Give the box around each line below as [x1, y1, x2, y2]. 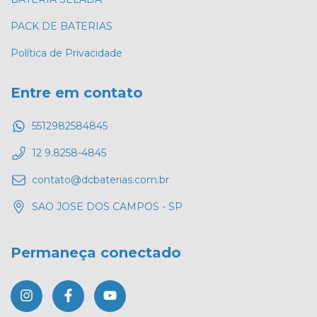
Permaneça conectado [11, 244, 181, 262]
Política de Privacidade [11, 46, 122, 59]
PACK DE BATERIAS [11, 19, 113, 33]
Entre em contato [11, 83, 143, 101]
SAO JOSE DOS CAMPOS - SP [32, 200, 183, 214]
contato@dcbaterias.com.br [32, 173, 169, 187]
